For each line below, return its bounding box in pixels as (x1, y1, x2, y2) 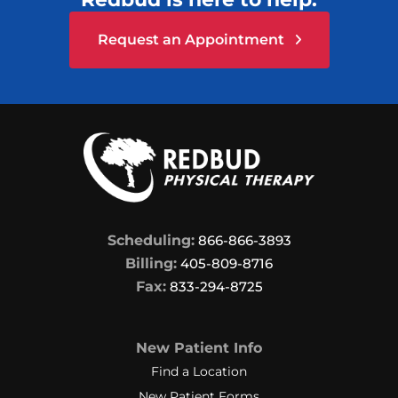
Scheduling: (107, 231, 195, 249)
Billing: (125, 254, 177, 272)
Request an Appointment (97, 30, 288, 48)
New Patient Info (136, 338, 262, 356)
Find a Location (151, 362, 247, 379)
